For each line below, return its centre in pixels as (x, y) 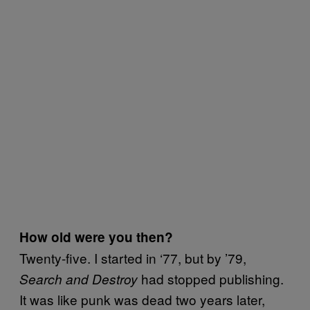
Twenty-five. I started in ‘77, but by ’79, (133, 257)
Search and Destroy (79, 279)
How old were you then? (96, 237)
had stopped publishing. (211, 278)
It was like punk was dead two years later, (142, 299)
